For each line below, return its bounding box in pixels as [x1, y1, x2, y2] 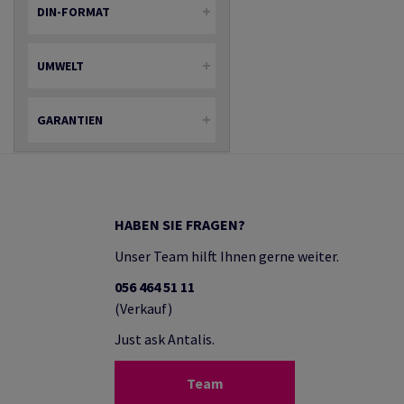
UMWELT [37, 58, 84, 74]
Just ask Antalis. [115, 330, 215, 348]
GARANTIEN [37, 112, 103, 128]
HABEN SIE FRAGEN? [115, 216, 245, 234]
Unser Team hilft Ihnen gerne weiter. [115, 247, 339, 265]
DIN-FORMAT [37, 4, 110, 20]
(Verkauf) [115, 299, 172, 317]
